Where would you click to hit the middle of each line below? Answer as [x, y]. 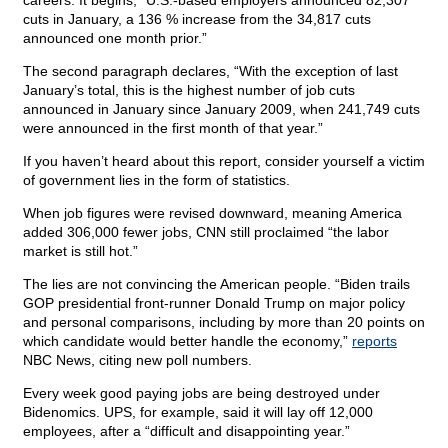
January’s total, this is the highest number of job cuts [189, 90]
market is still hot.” [80, 251]
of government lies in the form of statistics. [156, 180]
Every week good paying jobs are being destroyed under [201, 393]
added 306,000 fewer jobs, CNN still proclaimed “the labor [206, 232]
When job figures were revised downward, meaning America [212, 213]
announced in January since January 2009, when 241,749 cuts [221, 109]
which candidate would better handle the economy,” [187, 341]
